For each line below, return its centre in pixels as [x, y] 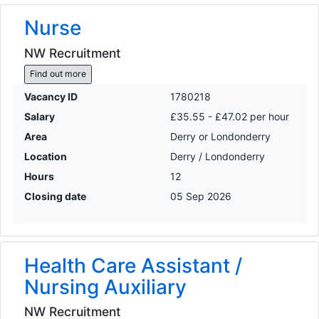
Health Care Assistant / [133, 265]
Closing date [55, 196]
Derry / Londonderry [218, 156]
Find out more [58, 74]
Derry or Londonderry [220, 136]
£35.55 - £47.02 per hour [230, 116]
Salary [39, 116]
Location [45, 156]
